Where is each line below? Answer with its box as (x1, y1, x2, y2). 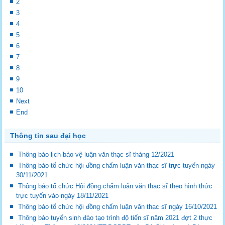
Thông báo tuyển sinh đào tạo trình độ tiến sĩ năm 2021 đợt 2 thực (18, 214, 213, 222)
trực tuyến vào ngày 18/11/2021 (16, 192, 109, 200)
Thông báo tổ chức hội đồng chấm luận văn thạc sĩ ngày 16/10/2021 (18, 203, 217, 211)
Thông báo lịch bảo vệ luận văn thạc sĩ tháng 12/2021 (18, 151, 175, 159)
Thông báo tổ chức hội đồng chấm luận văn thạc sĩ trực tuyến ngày (18, 162, 215, 170)
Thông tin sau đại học (10, 132, 86, 140)
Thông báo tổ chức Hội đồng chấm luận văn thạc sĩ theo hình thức (18, 182, 213, 190)
